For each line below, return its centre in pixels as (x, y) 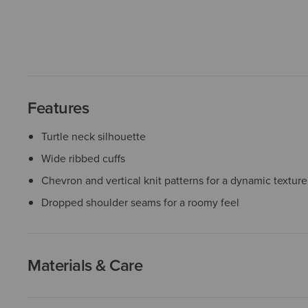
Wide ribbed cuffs (83, 158)
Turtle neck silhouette (93, 136)
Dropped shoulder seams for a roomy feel (140, 202)
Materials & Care (85, 265)
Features (58, 108)
